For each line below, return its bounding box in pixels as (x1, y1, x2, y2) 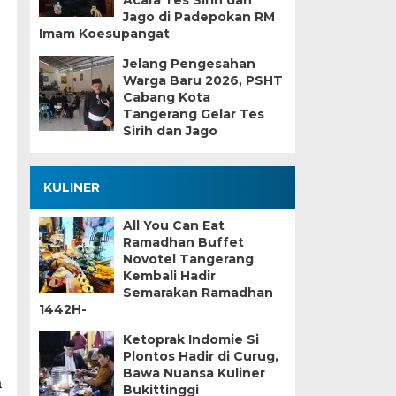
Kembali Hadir (122, 268, 216, 284)
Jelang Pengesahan (122, 56, 255, 72)
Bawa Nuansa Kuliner (122, 365, 265, 381)
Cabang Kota (122, 89, 210, 105)
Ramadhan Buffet (122, 234, 244, 250)
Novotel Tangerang (122, 251, 254, 267)
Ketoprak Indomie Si (122, 331, 259, 347)
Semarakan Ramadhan (122, 285, 273, 301)
